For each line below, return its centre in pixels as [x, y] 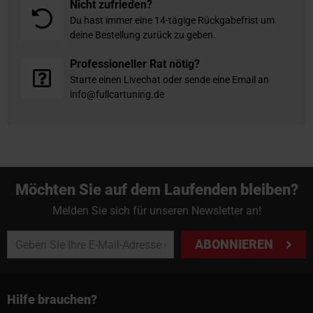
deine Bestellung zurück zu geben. [143, 35]
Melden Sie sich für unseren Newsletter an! [156, 211]
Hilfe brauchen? [52, 300]
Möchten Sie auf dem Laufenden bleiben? [156, 189]
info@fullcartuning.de [117, 94]
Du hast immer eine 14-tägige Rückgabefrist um [172, 20]
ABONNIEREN [234, 245]
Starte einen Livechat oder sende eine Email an [169, 79]
